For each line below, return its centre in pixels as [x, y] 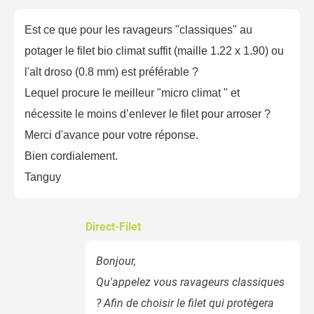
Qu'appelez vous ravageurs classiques [190, 282]
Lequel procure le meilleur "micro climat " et [132, 93]
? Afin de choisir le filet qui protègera [185, 303]
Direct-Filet [113, 227]
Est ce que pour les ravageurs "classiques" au [138, 29]
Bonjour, [116, 261]
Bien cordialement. [71, 156]
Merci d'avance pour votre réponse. [111, 135]
